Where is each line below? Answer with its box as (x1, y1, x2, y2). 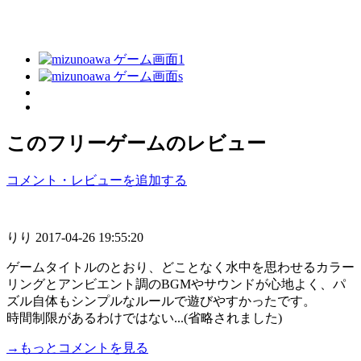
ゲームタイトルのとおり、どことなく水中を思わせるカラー (6, 259, 355, 274)
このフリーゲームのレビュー (6, 132, 266, 154)
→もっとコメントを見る (6, 340, 148, 355)
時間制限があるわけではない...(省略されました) (6, 310, 282, 325)
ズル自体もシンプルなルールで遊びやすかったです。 (6, 293, 316, 308)
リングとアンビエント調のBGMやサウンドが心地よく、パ (6, 276, 346, 291)
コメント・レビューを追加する (6, 172, 187, 187)
